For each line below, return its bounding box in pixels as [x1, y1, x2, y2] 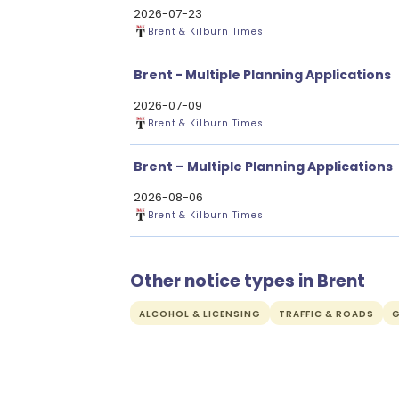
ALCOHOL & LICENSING [139, 307, 261, 321]
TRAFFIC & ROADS [279, 307, 374, 321]
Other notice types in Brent [130, 269, 365, 293]
